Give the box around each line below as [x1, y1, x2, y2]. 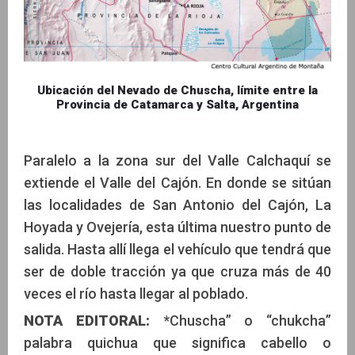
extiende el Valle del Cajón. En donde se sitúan [24, 174, 331, 192]
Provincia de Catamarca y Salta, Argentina [56, 97, 299, 113]
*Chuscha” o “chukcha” [162, 312, 331, 330]
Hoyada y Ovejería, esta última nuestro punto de [24, 219, 331, 236]
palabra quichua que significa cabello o [24, 334, 331, 352]
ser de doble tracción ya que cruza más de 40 [24, 263, 331, 281]
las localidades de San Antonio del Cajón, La [24, 197, 331, 214]
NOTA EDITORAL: [24, 312, 163, 330]
